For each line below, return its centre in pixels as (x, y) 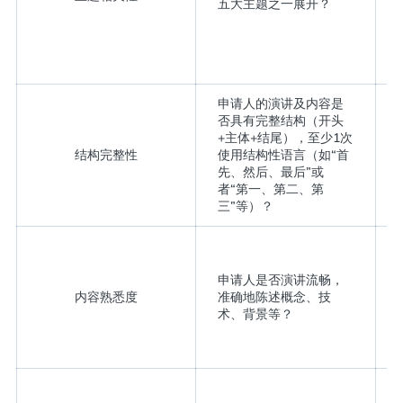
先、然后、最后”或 (270, 171)
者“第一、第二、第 (270, 188)
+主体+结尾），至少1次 (285, 137)
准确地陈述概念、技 (274, 296)
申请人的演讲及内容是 (280, 103)
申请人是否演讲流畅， (280, 279)
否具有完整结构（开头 (280, 120)
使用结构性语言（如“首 (283, 154)
